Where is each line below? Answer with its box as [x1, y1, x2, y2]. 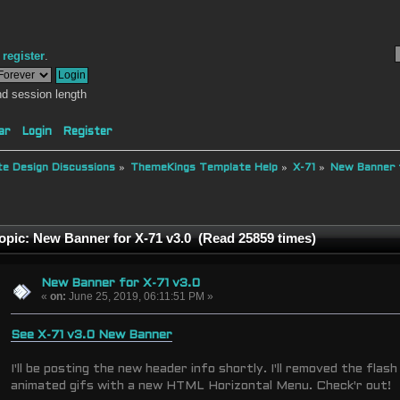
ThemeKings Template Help [130, 162, 279, 173]
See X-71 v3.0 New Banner [11, 329, 173, 342]
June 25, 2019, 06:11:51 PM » [65, 289, 213, 303]
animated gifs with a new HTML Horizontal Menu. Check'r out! [11, 380, 392, 393]
